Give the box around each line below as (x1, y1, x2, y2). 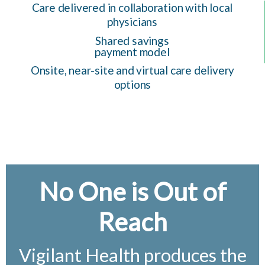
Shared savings (95, 34, 169, 47)
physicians (106, 15, 157, 28)
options (114, 77, 151, 91)
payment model (95, 45, 170, 59)
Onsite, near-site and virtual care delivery (30, 63, 235, 77)
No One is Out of (38, 176, 227, 206)
